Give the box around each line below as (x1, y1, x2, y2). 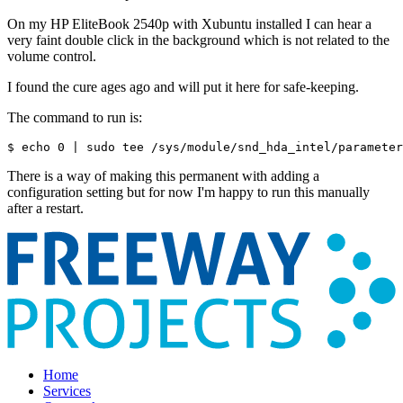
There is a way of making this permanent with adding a (7, 167, 319, 184)
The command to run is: (7, 109, 142, 125)
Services (43, 382, 91, 399)
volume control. (7, 48, 96, 64)
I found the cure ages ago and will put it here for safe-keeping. (7, 78, 359, 94)
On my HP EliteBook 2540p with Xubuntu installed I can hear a (7, 15, 372, 31)
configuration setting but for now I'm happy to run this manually (7, 184, 370, 200)
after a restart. (7, 200, 84, 216)
